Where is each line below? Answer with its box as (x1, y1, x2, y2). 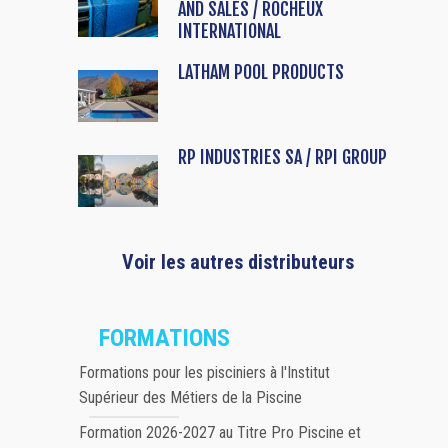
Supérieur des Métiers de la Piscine (79, 387, 302, 407)
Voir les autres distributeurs (121, 249, 354, 274)
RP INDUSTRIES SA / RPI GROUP (178, 145, 387, 168)
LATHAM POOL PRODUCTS (178, 60, 344, 83)
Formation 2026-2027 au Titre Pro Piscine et (79, 422, 361, 442)
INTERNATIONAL (178, 19, 281, 42)
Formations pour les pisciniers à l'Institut (79, 362, 330, 382)
